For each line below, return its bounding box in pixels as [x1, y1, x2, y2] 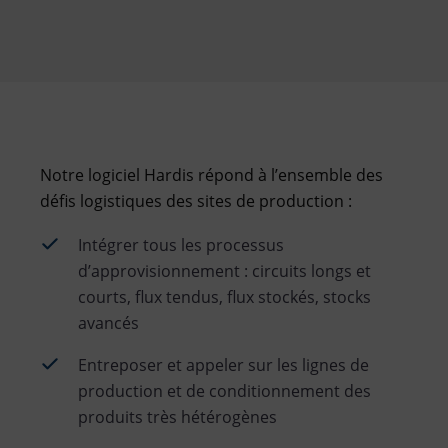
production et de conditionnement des [78, 379, 371, 402]
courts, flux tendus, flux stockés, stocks [78, 285, 371, 308]
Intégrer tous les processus [78, 233, 284, 256]
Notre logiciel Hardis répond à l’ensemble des [40, 163, 383, 186]
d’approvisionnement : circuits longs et [78, 259, 371, 282]
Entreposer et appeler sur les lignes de [78, 353, 369, 376]
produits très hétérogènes [78, 405, 277, 428]
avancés [78, 311, 139, 334]
